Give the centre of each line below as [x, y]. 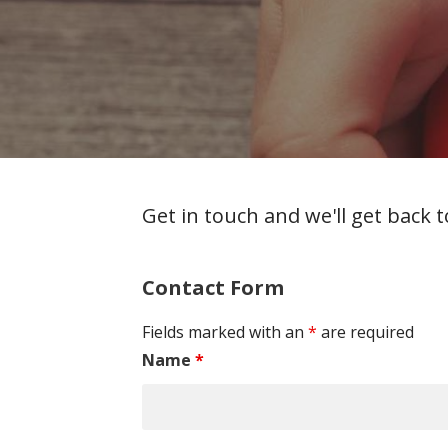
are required [365, 331]
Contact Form [213, 287]
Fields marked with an [225, 331]
